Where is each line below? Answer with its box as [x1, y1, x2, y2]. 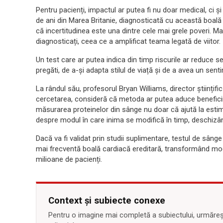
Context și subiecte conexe [48, 195, 165, 206]
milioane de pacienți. [36, 155, 102, 164]
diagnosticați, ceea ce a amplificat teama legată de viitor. [36, 37, 221, 46]
